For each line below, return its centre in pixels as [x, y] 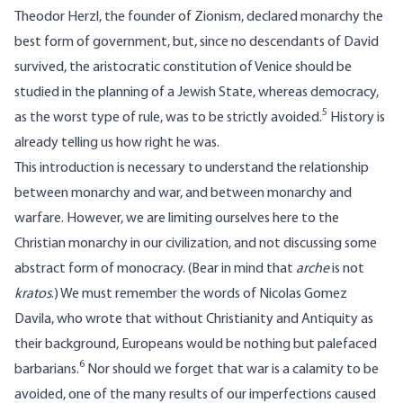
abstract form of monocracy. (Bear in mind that [155, 269]
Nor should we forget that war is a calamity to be [232, 370]
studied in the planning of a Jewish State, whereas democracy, [197, 93]
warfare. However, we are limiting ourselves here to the [177, 219]
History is [356, 118]
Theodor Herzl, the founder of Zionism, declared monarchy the [199, 18]
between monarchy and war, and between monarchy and [183, 194]
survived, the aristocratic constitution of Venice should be [183, 68]
